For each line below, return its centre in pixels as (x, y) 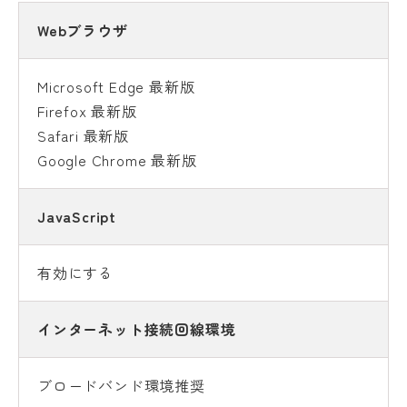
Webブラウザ (83, 30)
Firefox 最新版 (87, 111)
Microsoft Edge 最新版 (116, 86)
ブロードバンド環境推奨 (121, 385)
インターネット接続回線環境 (137, 329)
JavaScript (77, 216)
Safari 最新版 (83, 135)
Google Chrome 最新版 (117, 160)
